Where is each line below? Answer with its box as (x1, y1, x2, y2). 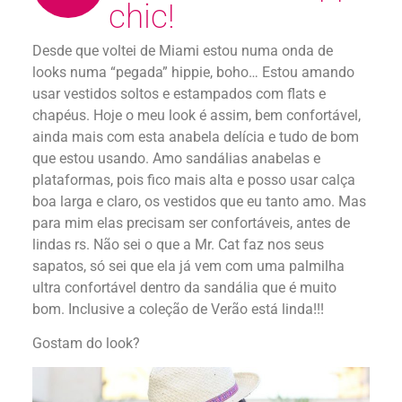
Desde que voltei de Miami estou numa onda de (32, 41, 333, 59)
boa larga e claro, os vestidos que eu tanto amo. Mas (32, 192, 366, 210)
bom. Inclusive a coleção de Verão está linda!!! (32, 300, 324, 318)
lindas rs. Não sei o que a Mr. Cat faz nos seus (32, 235, 324, 253)
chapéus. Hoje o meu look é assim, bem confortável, (32, 106, 361, 124)
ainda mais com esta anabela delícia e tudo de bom (32, 127, 359, 145)
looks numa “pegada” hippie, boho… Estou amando (32, 63, 354, 81)
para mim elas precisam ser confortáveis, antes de (32, 214, 350, 232)
